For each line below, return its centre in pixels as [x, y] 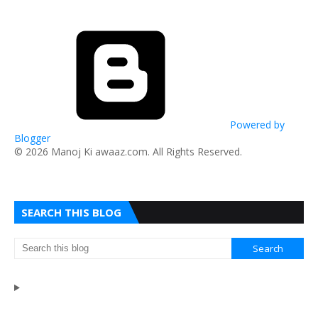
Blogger [32, 138]
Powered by [256, 125]
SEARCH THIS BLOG [71, 212]
